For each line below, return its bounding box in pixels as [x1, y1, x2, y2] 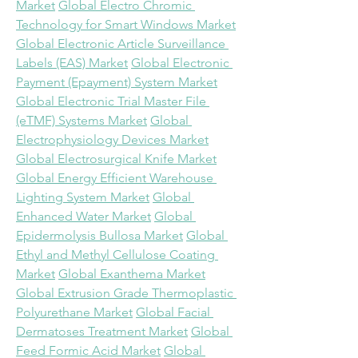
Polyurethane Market [16, 304, 133, 320]
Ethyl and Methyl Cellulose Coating [16, 247, 215, 262]
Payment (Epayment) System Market [16, 74, 217, 89]
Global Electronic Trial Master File [16, 93, 206, 109]
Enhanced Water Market [16, 209, 151, 224]
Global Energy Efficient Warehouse [16, 170, 213, 185]
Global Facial [136, 304, 210, 320]
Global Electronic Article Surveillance [16, 36, 225, 51]
